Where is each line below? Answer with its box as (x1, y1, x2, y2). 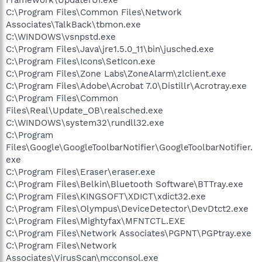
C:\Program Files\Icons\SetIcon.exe (6, 56, 156, 67)
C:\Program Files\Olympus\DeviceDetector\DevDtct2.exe (6, 203, 249, 214)
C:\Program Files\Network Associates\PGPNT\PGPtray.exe (6, 227, 251, 239)
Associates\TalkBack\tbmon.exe (6, 19, 141, 30)
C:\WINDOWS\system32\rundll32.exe (6, 117, 164, 128)
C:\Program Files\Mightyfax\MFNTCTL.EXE (6, 215, 185, 226)
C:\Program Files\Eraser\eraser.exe (6, 166, 156, 177)
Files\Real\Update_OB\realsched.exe (6, 105, 163, 116)
